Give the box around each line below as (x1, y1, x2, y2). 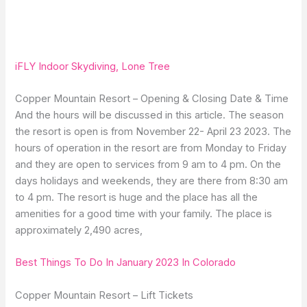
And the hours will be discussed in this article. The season (15, 108, 284, 121)
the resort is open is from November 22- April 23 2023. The (15, 125, 292, 138)
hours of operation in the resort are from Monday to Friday (15, 141, 287, 154)
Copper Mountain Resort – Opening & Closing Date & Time (15, 92, 289, 105)
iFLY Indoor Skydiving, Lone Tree (15, 60, 171, 73)
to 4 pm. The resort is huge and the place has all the (15, 191, 258, 204)
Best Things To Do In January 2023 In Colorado (15, 256, 236, 269)
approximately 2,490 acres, (15, 223, 143, 236)
